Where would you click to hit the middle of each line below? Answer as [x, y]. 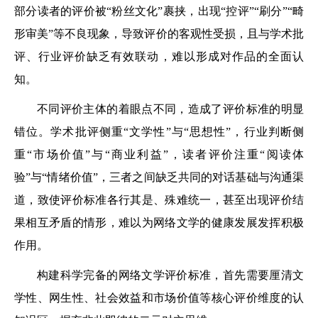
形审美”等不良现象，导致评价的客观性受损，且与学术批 [159, 34]
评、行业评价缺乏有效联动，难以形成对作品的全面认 [159, 56]
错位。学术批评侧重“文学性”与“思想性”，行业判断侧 [159, 132]
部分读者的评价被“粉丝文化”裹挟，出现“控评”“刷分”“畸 [159, 11]
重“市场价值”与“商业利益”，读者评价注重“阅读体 [159, 154]
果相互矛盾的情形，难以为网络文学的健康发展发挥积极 [159, 223]
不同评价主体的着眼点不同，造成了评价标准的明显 [170, 109]
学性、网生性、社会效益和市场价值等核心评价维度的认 [159, 298]
